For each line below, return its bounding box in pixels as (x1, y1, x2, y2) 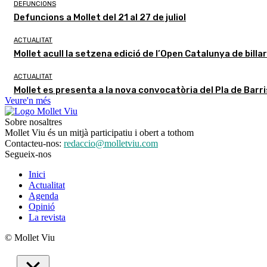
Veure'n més (5, 95, 51, 105)
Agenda (29, 190, 58, 201)
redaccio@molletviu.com (64, 138, 158, 148)
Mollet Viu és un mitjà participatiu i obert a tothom (5, 127, 194, 138)
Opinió (29, 201, 55, 212)
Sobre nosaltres (5, 116, 62, 127)
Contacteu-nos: (5, 138, 64, 148)
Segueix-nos (5, 148, 51, 159)
